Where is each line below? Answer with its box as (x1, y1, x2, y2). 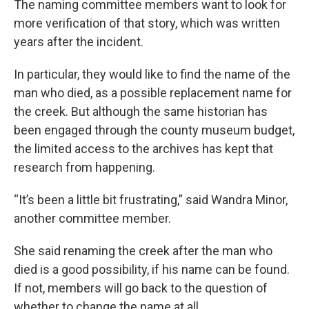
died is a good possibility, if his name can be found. (14, 262, 290, 277)
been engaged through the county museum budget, (14, 123, 295, 137)
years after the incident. (14, 34, 143, 49)
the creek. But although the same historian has (14, 104, 268, 119)
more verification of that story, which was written (14, 16, 280, 30)
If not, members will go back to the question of (14, 281, 268, 295)
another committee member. (14, 211, 171, 226)
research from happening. (14, 160, 155, 175)
